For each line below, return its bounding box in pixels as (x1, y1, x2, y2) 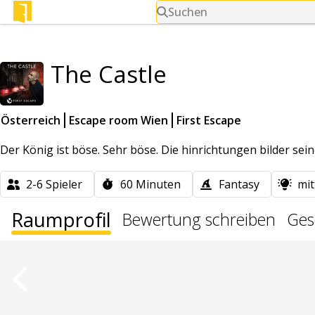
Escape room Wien (69, 112, 168, 128)
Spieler (46, 176, 82, 192)
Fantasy (219, 176, 259, 192)
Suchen (168, 4, 208, 20)
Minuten (136, 176, 181, 192)
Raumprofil (11, 206, 111, 233)
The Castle (51, 58, 167, 90)
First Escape (176, 112, 241, 128)
